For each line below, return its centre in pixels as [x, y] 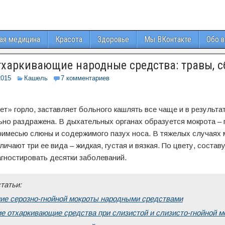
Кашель [36, 78]
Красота [69, 39]
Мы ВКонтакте [168, 39]
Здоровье [113, 39]
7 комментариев [85, 78]
